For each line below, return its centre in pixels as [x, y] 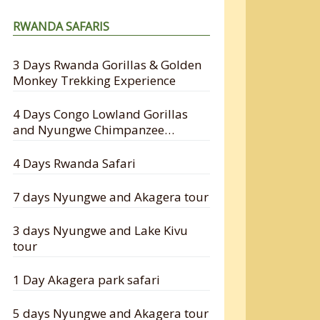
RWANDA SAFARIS [61, 26]
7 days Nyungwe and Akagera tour [111, 196]
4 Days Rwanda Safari [75, 163]
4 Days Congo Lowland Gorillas [101, 114]
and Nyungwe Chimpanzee [89, 129]
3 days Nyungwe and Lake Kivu [101, 230]
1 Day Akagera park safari [87, 279]
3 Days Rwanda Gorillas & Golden [107, 64]
